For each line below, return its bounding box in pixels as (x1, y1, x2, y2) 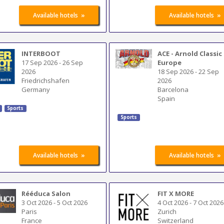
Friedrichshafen (21, 75, 70, 85)
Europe (157, 57, 182, 67)
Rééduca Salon (21, 188, 71, 198)
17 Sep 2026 (21, 57, 58, 67)
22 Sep (198, 66, 219, 76)
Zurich (157, 206, 177, 216)
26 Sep (62, 57, 83, 67)
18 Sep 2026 (157, 66, 194, 76)
